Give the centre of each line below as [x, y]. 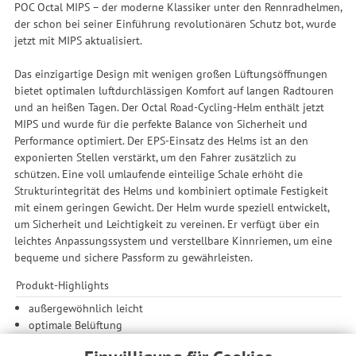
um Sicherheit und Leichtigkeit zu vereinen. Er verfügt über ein [166, 223]
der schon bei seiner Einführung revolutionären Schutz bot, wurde [175, 23]
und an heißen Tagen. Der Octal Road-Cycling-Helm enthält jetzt [169, 106]
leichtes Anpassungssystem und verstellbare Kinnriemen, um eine [173, 240]
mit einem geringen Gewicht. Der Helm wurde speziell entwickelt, [171, 207]
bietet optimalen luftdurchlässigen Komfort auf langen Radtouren [174, 90]
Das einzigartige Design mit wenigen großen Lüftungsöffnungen [170, 73]
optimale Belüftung [76, 325]
